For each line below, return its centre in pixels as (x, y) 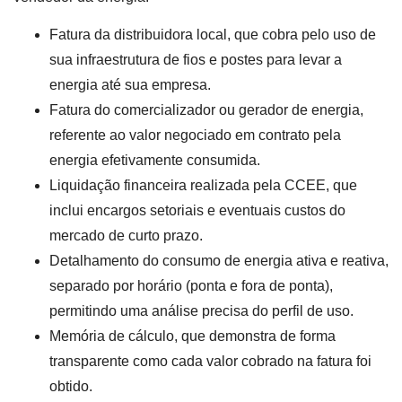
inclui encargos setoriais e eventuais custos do (197, 211)
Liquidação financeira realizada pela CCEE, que (203, 186)
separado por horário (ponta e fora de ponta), (191, 286)
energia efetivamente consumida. (155, 161)
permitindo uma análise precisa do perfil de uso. (201, 311)
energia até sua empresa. (130, 85)
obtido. (71, 387)
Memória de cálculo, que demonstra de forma (192, 336)
